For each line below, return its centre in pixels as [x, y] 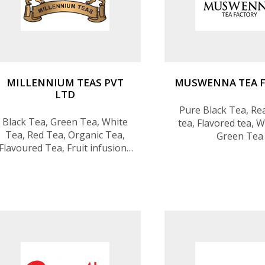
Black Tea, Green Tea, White [65, 122]
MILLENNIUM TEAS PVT [65, 82]
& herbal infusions [65, 161]
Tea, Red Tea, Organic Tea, [65, 135]
